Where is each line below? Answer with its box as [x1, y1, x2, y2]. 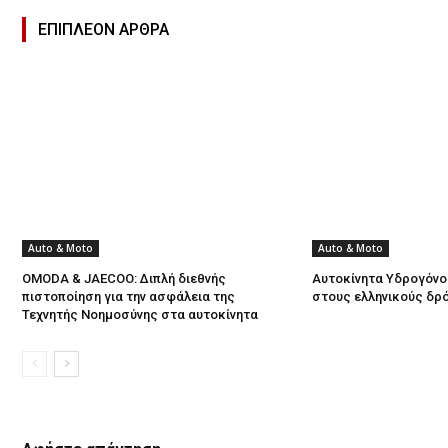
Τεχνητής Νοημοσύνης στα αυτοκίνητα [22, 306, 258, 322]
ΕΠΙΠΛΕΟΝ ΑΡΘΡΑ [38, 19, 169, 39]
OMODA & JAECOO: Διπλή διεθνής [22, 270, 226, 286]
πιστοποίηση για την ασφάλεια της [22, 288, 235, 304]
